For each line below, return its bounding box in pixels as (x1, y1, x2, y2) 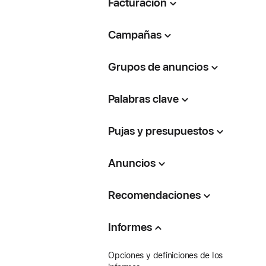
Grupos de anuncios (107, 60, 208, 74)
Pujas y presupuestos (107, 124, 214, 138)
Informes (107, 220, 152, 234)
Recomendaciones (107, 188, 201, 202)
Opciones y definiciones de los (107, 251, 223, 260)
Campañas (107, 28, 161, 42)
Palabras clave (107, 92, 179, 106)
